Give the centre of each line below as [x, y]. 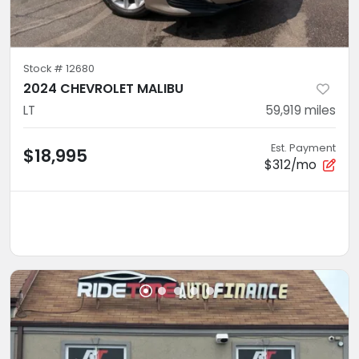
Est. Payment [303, 147]
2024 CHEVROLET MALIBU [103, 88]
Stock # [44, 68]
